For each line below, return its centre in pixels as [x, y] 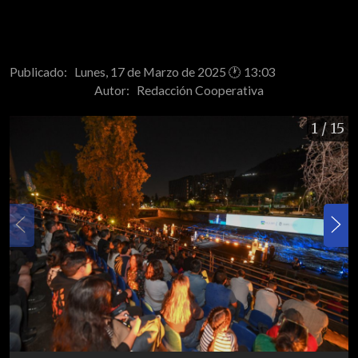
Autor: [115, 90]
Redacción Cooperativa [200, 90]
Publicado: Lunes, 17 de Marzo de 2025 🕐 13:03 [143, 72]
